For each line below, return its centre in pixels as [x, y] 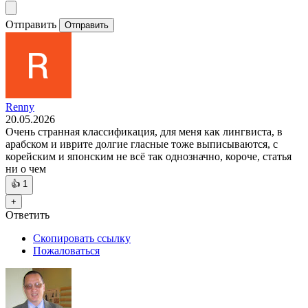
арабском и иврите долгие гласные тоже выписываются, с [142, 144]
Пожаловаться [66, 251]
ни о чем [26, 169]
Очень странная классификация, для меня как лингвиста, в [144, 132]
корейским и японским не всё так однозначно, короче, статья [148, 157]
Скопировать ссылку [82, 239]
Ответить [27, 215]
